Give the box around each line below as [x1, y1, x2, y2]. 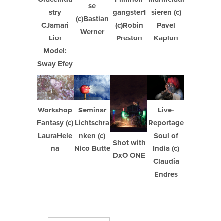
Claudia [153, 156, 179, 167]
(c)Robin [115, 20, 143, 31]
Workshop [38, 105, 72, 116]
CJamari [41, 20, 69, 31]
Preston [116, 33, 142, 44]
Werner [80, 26, 104, 37]
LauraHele [38, 130, 72, 142]
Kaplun [154, 33, 178, 44]
